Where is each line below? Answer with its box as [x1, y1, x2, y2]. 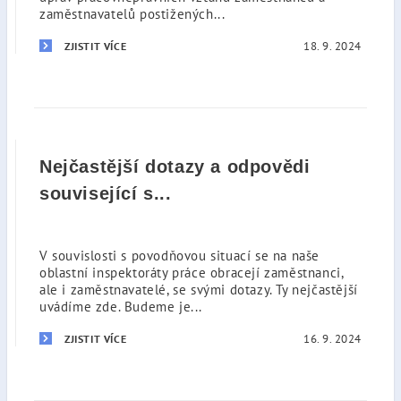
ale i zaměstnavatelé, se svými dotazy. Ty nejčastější [39, 281, 358, 298]
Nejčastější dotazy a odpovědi [39, 157, 311, 176]
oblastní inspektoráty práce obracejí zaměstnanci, [39, 264, 344, 281]
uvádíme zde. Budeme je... [39, 298, 203, 315]
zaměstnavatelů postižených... [39, 5, 226, 22]
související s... [39, 183, 172, 203]
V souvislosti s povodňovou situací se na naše [39, 247, 320, 264]
